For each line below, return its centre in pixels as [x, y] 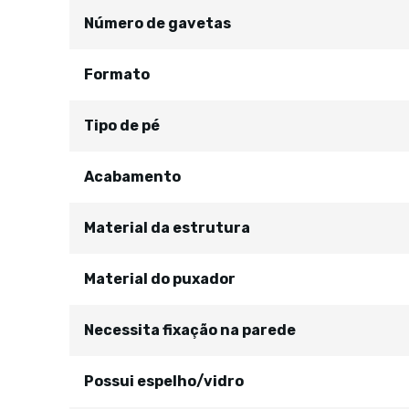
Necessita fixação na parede [190, 330]
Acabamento [132, 177]
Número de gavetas [157, 23]
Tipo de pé [122, 126]
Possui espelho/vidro [164, 381]
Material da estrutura [167, 228]
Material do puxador [160, 279]
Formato [117, 74]
